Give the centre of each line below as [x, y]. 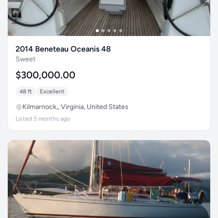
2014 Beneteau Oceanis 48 [63, 49]
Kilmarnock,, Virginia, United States [75, 107]
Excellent [52, 91]
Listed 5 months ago [43, 119]
